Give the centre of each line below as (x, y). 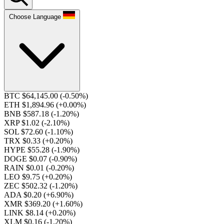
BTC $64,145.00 (32, 96)
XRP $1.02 (23, 123)
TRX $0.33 (23, 141)
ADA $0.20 (24, 195)
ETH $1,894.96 (30, 105)
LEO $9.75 (23, 177)
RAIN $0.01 (25, 168)
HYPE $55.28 (28, 150)
